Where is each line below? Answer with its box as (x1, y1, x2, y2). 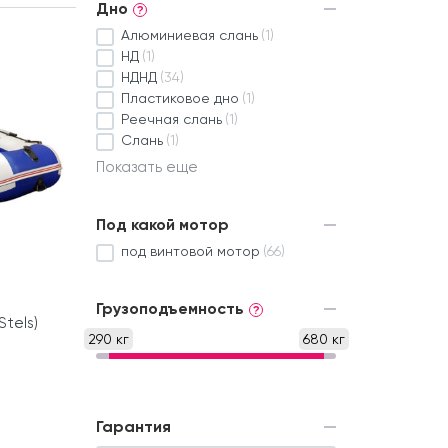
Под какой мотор (96, 215, 229, 235)
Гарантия (96, 417, 171, 437)
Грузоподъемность (96, 299, 244, 319)
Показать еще (96, 158, 198, 177)
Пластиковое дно (121, 90, 239, 107)
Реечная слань (121, 111, 222, 128)
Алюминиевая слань (121, 27, 258, 44)
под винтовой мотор (121, 243, 260, 260)
